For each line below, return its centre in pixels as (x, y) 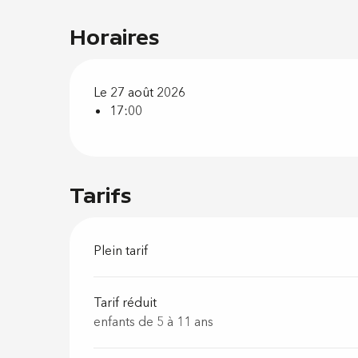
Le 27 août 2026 (140, 93)
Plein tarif (121, 251)
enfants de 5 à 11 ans (154, 322)
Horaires (115, 36)
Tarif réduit (125, 303)
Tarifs (101, 195)
